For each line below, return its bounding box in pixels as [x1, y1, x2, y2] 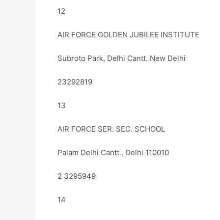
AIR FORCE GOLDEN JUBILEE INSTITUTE [57, 30, 199, 39]
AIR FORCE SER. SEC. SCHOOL [57, 124, 165, 134]
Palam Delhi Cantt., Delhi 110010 [57, 148, 169, 157]
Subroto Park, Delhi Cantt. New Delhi [57, 54, 186, 63]
